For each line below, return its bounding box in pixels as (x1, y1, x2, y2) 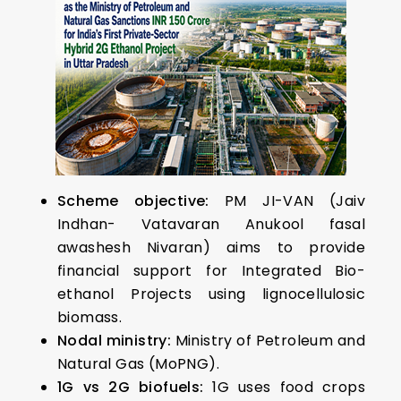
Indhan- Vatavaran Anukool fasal (57, 214, 365, 235)
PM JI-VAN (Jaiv (209, 191, 365, 211)
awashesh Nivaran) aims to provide (57, 237, 365, 258)
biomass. (57, 307, 123, 328)
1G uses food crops (203, 377, 365, 397)
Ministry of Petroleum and (171, 330, 365, 351)
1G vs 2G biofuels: (57, 377, 204, 397)
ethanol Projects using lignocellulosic (57, 284, 365, 304)
